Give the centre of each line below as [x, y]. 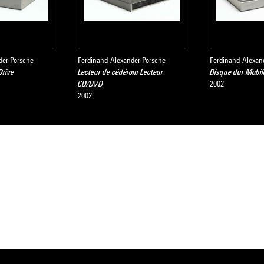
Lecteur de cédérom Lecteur [121, 72]
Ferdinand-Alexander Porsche [122, 60]
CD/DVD [90, 84]
